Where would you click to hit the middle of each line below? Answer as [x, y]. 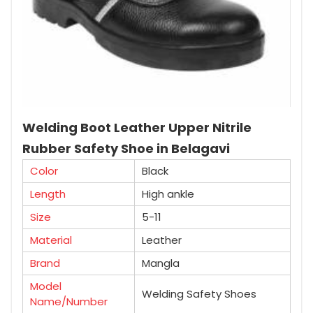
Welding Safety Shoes [199, 293]
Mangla [161, 263]
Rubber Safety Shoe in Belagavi [126, 148]
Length [48, 194]
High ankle [168, 194]
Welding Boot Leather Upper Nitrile [137, 127]
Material [51, 240]
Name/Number [69, 301]
